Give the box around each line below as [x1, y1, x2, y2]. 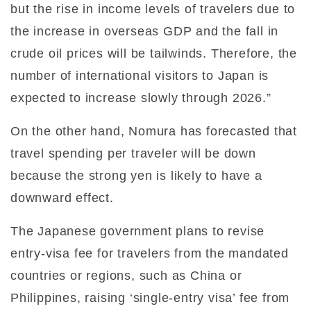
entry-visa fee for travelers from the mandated [10, 246, 289, 260]
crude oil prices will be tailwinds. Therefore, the [10, 46, 297, 60]
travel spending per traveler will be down [10, 146, 256, 160]
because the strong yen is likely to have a [10, 168, 262, 183]
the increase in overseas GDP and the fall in [10, 24, 279, 38]
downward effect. [10, 190, 114, 205]
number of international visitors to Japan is [10, 68, 269, 83]
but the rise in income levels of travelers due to [10, 1, 296, 16]
